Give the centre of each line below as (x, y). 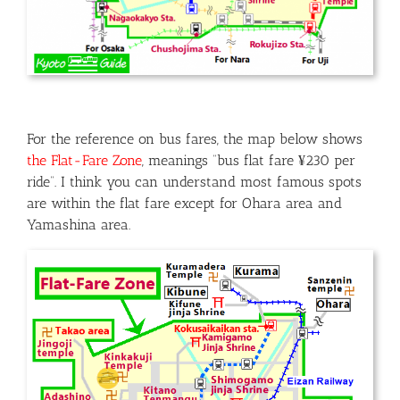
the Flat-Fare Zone (84, 161)
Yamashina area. (79, 225)
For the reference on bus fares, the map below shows (195, 139)
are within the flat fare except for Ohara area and (184, 204)
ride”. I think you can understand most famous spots (194, 182)
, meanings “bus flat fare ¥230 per (249, 161)
